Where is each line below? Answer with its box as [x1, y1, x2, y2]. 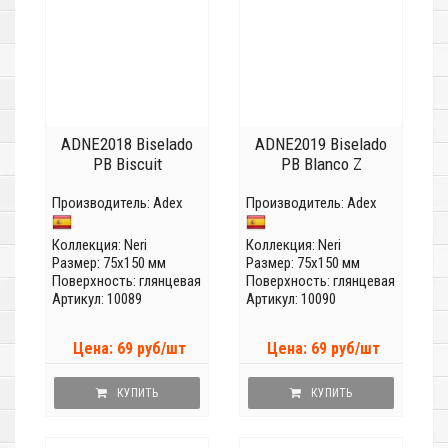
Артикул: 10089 [52, 290, 142, 309]
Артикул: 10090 [246, 290, 336, 309]
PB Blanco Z [280, 154, 362, 175]
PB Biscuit [92, 154, 162, 175]
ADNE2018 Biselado [61, 134, 193, 155]
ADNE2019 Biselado [255, 134, 387, 155]
